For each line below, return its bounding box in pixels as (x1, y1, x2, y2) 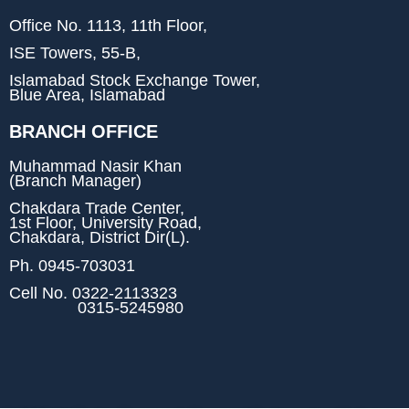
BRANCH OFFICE (9, 121, 158, 142)
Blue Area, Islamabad (9, 86, 165, 105)
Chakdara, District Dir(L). (9, 228, 190, 247)
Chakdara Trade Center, (9, 199, 184, 218)
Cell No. (9, 284, 68, 303)
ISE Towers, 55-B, (9, 44, 141, 63)
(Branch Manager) (9, 171, 142, 190)
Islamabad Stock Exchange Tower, (9, 71, 260, 90)
